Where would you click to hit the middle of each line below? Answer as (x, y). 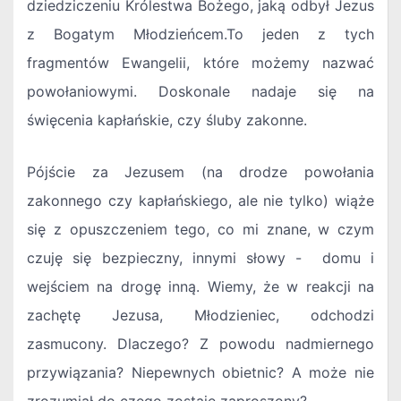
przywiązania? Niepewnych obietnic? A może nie (200, 373)
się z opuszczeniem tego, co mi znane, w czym (200, 230)
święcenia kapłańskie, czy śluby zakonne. (167, 120)
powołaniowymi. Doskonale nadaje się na (200, 92)
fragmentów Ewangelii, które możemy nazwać (200, 63)
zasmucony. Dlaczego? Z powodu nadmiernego (200, 344)
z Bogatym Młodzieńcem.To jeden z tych (200, 34)
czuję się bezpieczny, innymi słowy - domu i (200, 258)
